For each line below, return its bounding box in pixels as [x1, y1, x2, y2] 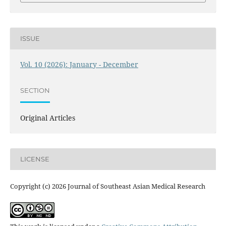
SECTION [20, 86, 50, 95]
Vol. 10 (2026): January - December [20, 59, 138, 69]
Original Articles [20, 112, 75, 123]
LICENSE [20, 155, 49, 163]
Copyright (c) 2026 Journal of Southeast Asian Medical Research [10, 181, 205, 191]
